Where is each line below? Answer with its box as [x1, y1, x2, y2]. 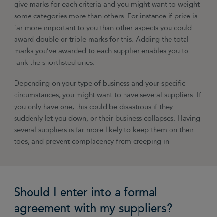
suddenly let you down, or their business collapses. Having [14, 113, 201, 124]
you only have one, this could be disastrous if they [14, 102, 173, 112]
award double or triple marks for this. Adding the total [14, 34, 189, 45]
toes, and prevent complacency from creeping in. [14, 137, 171, 147]
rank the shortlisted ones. [14, 58, 95, 68]
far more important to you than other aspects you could [14, 23, 192, 33]
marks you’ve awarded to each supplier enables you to [14, 46, 189, 57]
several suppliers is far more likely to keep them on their [14, 125, 194, 136]
